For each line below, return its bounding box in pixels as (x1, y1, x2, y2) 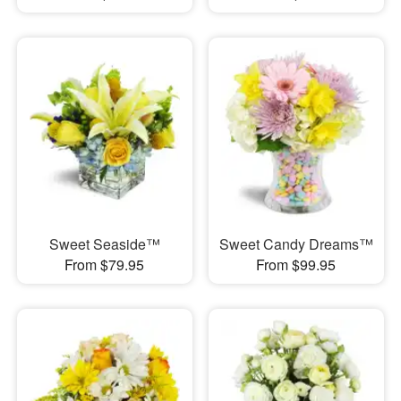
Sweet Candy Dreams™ (218, 233, 373, 254)
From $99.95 (256, 253, 337, 275)
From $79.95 (64, 253, 145, 275)
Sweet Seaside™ (48, 233, 160, 254)
